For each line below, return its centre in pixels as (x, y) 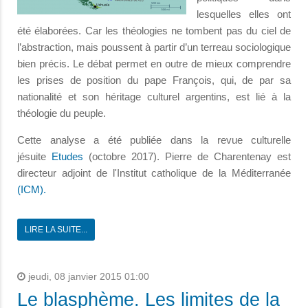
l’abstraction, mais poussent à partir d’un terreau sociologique (154, 47)
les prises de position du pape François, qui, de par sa (154, 80)
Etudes (70, 156)
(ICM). (32, 189)
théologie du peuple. (62, 113)
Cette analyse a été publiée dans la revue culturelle (154, 140)
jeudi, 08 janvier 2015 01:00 (87, 276)
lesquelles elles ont (244, 14)
